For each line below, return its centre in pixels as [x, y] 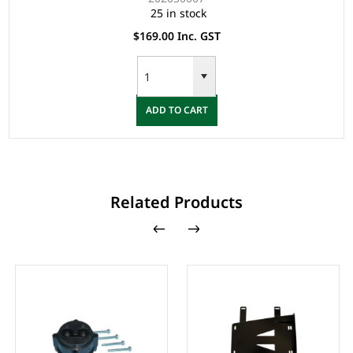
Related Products [176, 202]
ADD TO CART [176, 110]
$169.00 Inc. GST [176, 35]
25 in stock [178, 13]
